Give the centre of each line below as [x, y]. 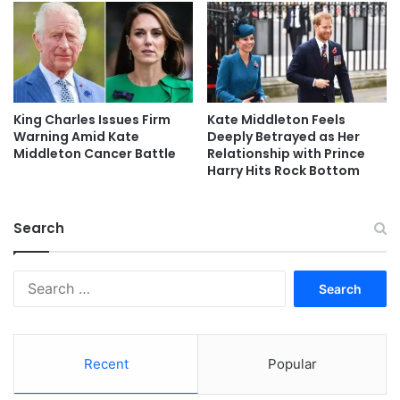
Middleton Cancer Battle [95, 154]
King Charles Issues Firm [92, 120]
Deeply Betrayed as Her [283, 137]
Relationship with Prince [286, 154]
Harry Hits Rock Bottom [283, 171]
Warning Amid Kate [76, 137]
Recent [106, 364]
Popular [292, 364]
